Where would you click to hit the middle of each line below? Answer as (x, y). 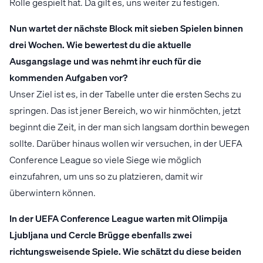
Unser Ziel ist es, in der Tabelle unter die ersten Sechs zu (125, 94)
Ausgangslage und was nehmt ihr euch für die (105, 61)
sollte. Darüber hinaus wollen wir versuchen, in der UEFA (126, 143)
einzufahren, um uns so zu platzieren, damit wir (106, 176)
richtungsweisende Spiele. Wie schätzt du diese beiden (125, 251)
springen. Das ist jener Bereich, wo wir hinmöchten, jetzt (125, 110)
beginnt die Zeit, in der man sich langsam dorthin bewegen (129, 127)
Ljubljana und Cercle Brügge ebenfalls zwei (101, 235)
